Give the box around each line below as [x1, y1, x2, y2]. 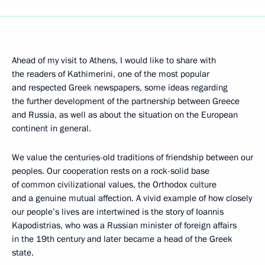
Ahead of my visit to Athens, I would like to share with [12, 54, 216, 66]
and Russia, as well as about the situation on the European [12, 109, 238, 121]
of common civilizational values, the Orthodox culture [12, 179, 216, 190]
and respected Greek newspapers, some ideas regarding [12, 82, 228, 93]
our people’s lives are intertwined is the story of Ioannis [12, 206, 224, 218]
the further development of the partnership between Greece [12, 95, 240, 107]
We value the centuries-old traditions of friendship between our [12, 151, 253, 163]
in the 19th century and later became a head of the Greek [12, 233, 232, 245]
